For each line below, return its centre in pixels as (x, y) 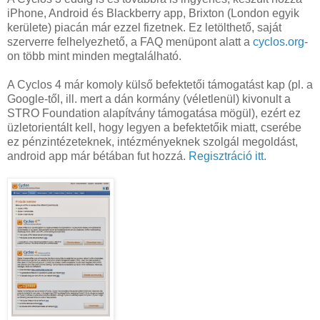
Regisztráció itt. (227, 156)
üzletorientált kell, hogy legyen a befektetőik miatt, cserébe (154, 128)
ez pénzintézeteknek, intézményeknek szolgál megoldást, (152, 142)
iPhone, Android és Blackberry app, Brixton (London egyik (153, 14)
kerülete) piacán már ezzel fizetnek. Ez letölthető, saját (144, 28)
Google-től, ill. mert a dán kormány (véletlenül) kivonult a (149, 99)
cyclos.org (279, 42)
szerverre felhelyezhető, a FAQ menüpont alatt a (130, 42)
